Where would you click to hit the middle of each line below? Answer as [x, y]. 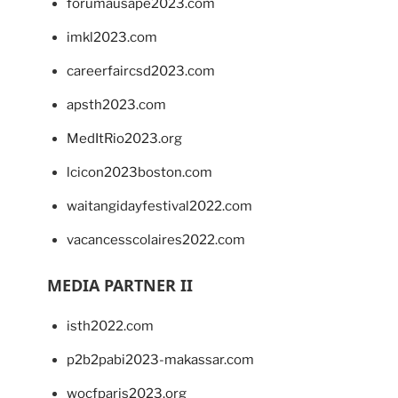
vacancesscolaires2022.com [156, 239]
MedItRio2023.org [124, 138]
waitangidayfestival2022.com [159, 206]
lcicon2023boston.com [139, 172]
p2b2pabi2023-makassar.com [160, 359]
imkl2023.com [112, 37]
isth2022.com [110, 326]
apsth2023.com [116, 104]
